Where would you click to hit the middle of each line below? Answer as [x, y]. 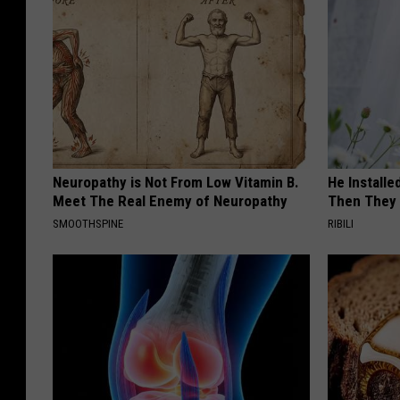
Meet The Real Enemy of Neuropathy [170, 200]
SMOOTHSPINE [88, 223]
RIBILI [341, 223]
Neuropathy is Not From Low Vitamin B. [176, 182]
